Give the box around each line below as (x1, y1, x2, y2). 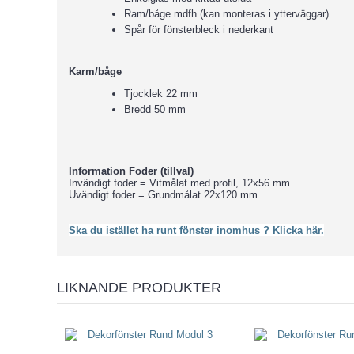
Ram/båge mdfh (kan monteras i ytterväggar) (124, 8, 329, 20)
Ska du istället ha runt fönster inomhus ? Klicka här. (69, 224, 324, 236)
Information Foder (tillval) (69, 165, 194, 177)
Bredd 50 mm (124, 104, 186, 115)
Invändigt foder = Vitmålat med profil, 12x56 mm (69, 177, 290, 189)
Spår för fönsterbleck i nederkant (124, 24, 277, 36)
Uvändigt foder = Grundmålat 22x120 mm (69, 189, 258, 201)
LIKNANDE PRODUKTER (57, 280, 221, 296)
